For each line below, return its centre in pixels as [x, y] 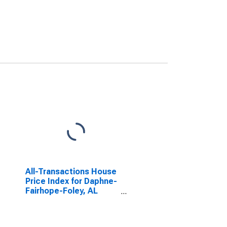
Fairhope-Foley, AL [61, 191]
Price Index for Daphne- [71, 181]
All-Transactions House [71, 172]
